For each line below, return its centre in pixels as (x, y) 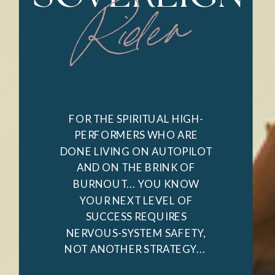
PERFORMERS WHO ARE (136, 135)
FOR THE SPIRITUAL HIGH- (136, 118)
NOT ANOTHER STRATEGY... (136, 249)
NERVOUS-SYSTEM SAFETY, (136, 233)
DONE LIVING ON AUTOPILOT (136, 151)
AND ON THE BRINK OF (136, 168)
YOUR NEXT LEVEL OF (136, 200)
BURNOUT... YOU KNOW (136, 184)
